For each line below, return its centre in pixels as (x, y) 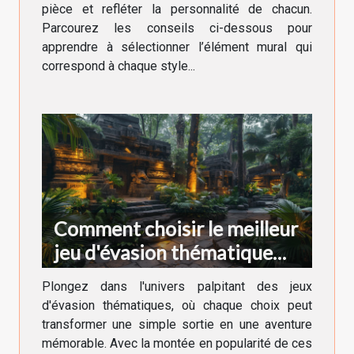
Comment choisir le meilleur (176, 229)
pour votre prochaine (146, 276)
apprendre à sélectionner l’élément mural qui (177, 47)
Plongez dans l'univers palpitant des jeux (177, 287)
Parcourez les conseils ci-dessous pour (177, 28)
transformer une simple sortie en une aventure (177, 325)
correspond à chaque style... (119, 66)
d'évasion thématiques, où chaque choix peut (177, 306)
